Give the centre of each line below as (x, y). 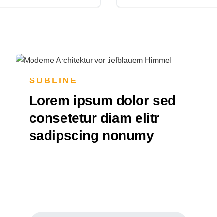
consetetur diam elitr (94, 118)
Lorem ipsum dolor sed (102, 101)
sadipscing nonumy (91, 136)
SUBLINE (53, 81)
